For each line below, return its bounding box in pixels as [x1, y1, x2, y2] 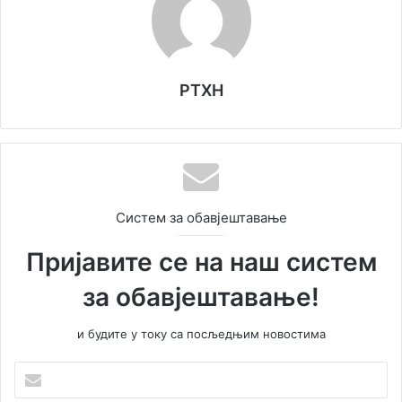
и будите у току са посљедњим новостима [76, 326, 326, 341]
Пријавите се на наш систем [25, 246, 377, 277]
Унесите [13, 362, 60, 377]
